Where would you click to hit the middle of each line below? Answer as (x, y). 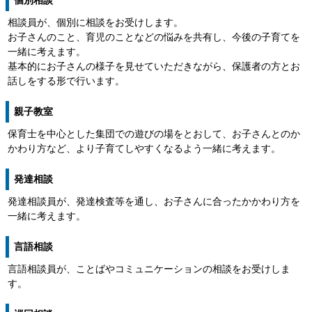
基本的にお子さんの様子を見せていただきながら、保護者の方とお (154, 66)
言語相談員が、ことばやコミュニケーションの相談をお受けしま (149, 269)
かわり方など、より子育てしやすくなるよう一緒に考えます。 (144, 148)
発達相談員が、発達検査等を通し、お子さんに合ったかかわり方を (154, 201)
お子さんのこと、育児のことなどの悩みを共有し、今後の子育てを (154, 37)
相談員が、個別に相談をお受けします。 (95, 22)
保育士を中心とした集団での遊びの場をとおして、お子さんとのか (154, 134)
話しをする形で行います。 (66, 81)
